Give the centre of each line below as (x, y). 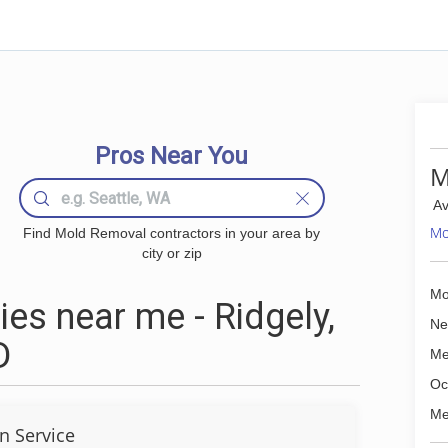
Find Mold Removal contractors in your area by (172, 233)
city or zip (171, 253)
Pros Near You (172, 156)
